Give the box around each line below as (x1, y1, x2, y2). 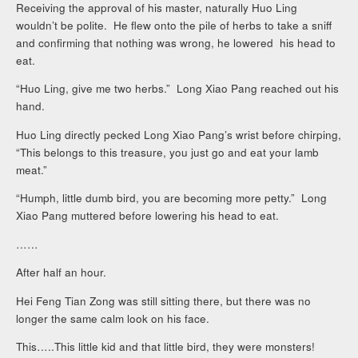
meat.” (16, 161, 48, 177)
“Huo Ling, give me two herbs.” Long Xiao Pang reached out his (16, 81, 340, 97)
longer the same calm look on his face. (16, 310, 210, 326)
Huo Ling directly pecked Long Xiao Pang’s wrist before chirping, (16, 126, 342, 142)
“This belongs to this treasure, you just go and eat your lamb (16, 144, 320, 160)
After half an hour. (16, 265, 107, 280)
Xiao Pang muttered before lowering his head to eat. (16, 208, 280, 224)
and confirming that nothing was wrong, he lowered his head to (16, 34, 336, 50)
